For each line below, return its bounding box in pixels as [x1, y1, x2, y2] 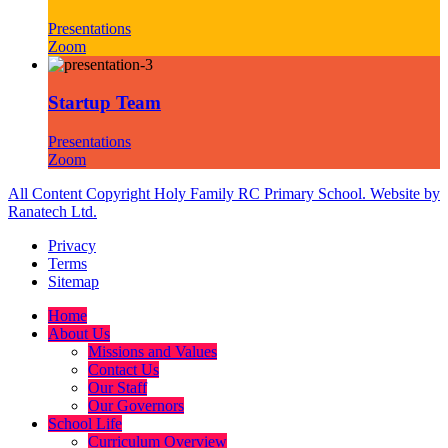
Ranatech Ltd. [8, 203, 97, 221]
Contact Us [88, 361, 159, 379]
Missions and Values [88, 343, 217, 361]
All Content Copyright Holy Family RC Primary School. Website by [8, 185, 440, 203]
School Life [48, 415, 122, 433]
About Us [48, 325, 110, 343]
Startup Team [48, 92, 161, 114]
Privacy [48, 237, 96, 255]
